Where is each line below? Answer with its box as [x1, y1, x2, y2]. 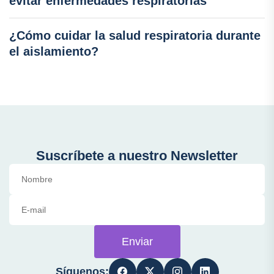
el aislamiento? [9, 44, 98, 58]
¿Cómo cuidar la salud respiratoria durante [9, 28, 261, 42]
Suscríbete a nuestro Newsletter [36, 147, 238, 163]
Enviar [121, 235, 153, 248]
